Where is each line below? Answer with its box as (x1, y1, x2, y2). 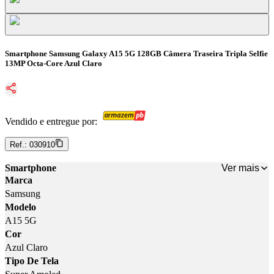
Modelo (5, 202, 36, 213)
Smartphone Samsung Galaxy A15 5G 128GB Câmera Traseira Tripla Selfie (5, 49, 268, 59)
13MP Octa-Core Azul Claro (5, 59, 102, 68)
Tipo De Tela (5, 256, 59, 267)
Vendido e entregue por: (5, 116, 97, 127)
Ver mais (221, 162, 259, 173)
